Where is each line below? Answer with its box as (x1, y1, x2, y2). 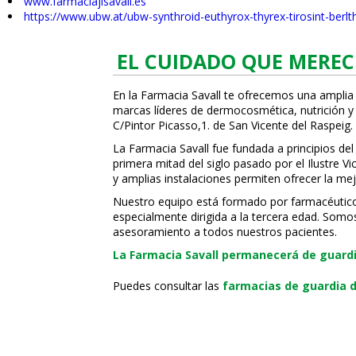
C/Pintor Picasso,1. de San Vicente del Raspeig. (113, 118, 354, 133)
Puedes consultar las (113, 278, 223, 294)
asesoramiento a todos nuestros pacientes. (113, 224, 338, 240)
